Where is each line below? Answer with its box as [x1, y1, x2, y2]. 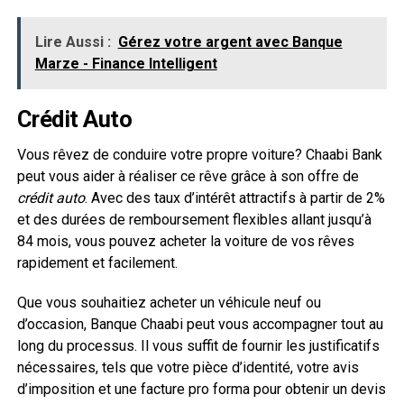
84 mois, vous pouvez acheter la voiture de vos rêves [16, 232, 354, 250]
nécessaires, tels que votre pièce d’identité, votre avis [16, 358, 359, 376]
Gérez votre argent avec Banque [117, 32, 343, 50]
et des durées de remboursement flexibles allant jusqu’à [16, 210, 372, 228]
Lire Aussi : [34, 32, 111, 50]
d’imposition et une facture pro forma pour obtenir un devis [16, 380, 386, 398]
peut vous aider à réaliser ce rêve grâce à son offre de [16, 167, 359, 185]
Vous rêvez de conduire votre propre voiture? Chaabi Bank [16, 145, 382, 163]
